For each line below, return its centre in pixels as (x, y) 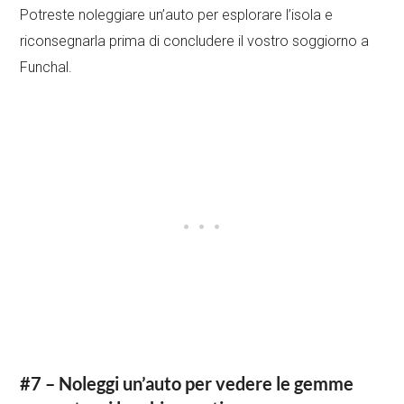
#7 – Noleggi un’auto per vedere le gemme (187, 384)
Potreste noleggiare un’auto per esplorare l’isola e (177, 15)
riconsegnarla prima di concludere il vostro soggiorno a (195, 41)
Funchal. (46, 68)
